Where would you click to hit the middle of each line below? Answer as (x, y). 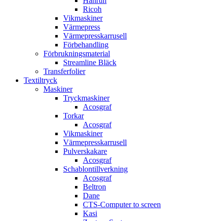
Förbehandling (86, 45)
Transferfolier (64, 71)
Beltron (94, 187)
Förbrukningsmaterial (77, 54)
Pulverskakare (85, 151)
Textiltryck (40, 80)
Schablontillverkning (95, 169)
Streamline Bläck (90, 62)
